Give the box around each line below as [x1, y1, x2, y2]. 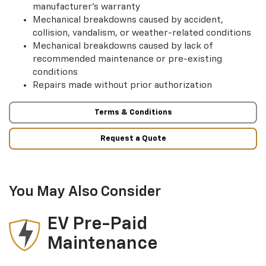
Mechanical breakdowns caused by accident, [33, 15, 223, 24]
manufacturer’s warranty [33, 2, 140, 11]
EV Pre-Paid [47, 216, 148, 234]
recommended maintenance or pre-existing [33, 54, 222, 64]
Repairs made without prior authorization [33, 80, 212, 90]
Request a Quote [100, 134, 166, 142]
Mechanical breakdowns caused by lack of [33, 41, 213, 50]
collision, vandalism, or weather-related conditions [33, 28, 251, 37]
